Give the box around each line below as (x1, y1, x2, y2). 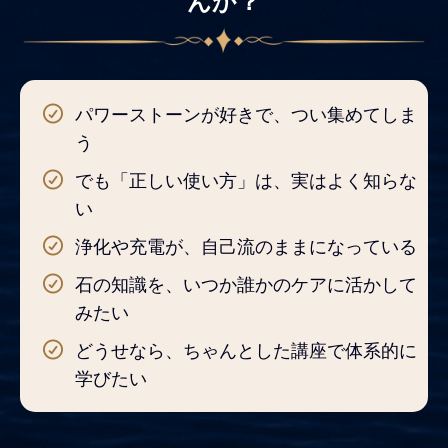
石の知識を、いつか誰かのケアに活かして (75, 272, 417, 297)
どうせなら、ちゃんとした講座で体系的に (75, 338, 417, 363)
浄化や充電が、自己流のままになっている (75, 234, 417, 259)
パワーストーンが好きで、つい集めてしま (75, 102, 417, 127)
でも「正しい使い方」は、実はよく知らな (75, 168, 417, 193)
